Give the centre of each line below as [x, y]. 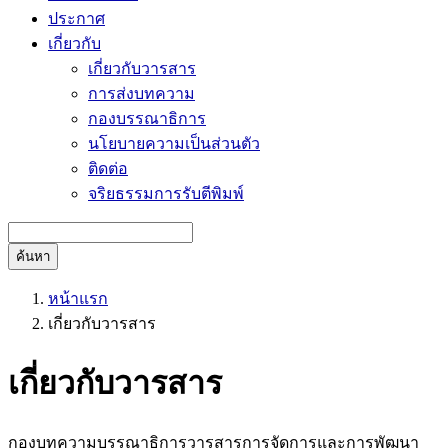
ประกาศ [76, 18]
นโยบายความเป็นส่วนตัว [174, 143]
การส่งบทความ [141, 93]
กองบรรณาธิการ [147, 118]
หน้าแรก [78, 298]
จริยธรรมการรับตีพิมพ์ [166, 193]
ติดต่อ [108, 168]
